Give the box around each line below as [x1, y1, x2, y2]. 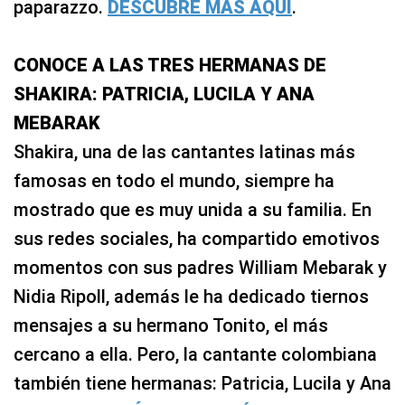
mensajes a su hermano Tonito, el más [14, 314, 328, 336]
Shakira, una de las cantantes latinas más [14, 140, 355, 163]
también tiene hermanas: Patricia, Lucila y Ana [14, 372, 391, 394]
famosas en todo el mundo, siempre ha [14, 169, 334, 192]
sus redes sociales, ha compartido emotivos [14, 227, 380, 250]
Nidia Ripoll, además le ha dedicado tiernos [14, 285, 369, 307]
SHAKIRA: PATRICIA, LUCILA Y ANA [14, 82, 315, 105]
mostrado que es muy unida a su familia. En [14, 198, 372, 221]
